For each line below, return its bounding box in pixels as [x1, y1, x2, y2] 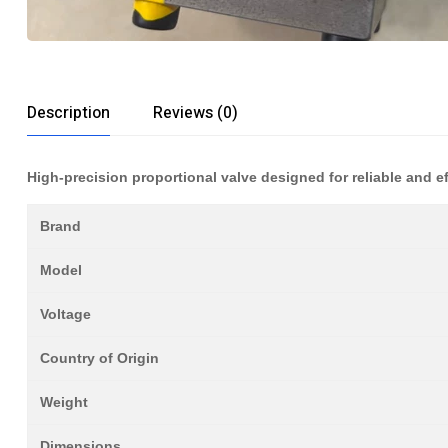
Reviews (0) [153, 101, 238, 125]
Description [27, 101, 110, 125]
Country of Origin [40, 350, 159, 366]
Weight [40, 394, 88, 410]
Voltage [40, 306, 91, 322]
